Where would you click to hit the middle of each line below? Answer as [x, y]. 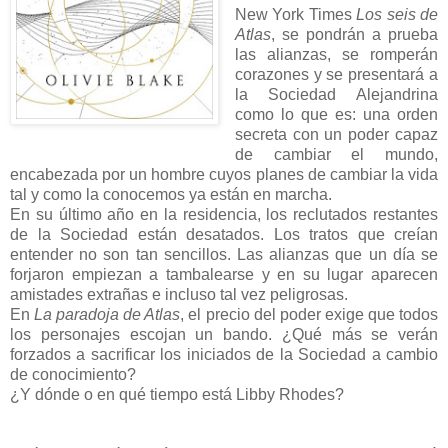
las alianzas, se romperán [336, 55]
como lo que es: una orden [336, 115]
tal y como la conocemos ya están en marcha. [171, 195]
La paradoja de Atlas [107, 315]
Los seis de [397, 15]
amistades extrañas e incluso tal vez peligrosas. [179, 295]
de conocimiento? [73, 375]
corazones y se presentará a [336, 75]
